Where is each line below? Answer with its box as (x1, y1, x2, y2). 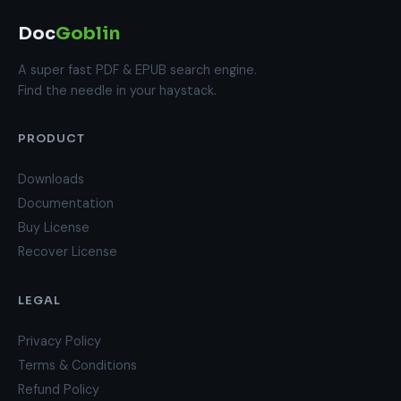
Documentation (18, 195, 114, 212)
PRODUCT (18, 132, 86, 147)
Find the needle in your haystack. (18, 82, 217, 99)
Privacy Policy (18, 333, 101, 350)
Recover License (18, 243, 117, 260)
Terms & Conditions (18, 357, 137, 374)
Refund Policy (18, 381, 99, 398)
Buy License (18, 219, 90, 236)
